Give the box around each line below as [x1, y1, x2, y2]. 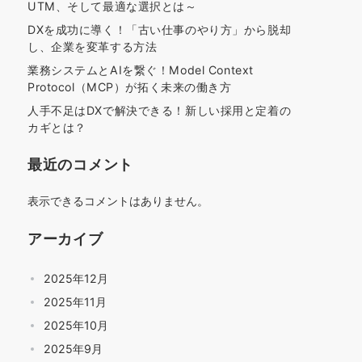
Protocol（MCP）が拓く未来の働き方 [27, 80, 232, 94]
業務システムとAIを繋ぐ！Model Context [27, 63, 254, 77]
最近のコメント [27, 155, 134, 173]
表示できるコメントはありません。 [27, 194, 208, 208]
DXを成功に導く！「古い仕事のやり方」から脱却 [27, 23, 292, 36]
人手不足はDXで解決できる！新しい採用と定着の [27, 103, 292, 117]
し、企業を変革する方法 [27, 40, 158, 53]
